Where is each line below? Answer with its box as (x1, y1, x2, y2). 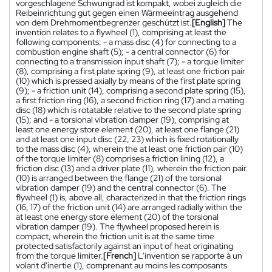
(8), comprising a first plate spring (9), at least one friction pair (16, 65, 245, 76)
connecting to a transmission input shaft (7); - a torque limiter (16, 55, 244, 67)
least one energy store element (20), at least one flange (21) (16, 123, 239, 135)
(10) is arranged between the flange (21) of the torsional (16, 172, 222, 183)
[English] (192, 16, 225, 28)
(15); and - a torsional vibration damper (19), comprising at (16, 114, 229, 125)
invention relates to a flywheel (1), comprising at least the (16, 26, 226, 38)
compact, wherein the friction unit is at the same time (16, 230, 214, 242)
